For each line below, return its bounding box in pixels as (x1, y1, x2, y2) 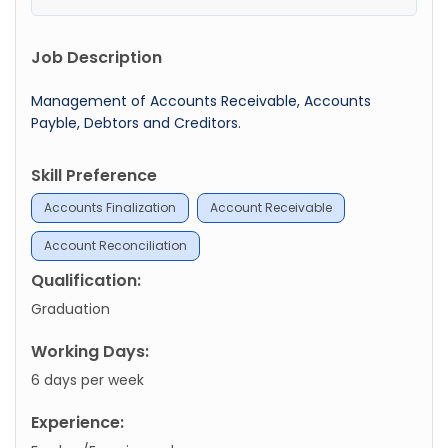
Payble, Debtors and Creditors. (31, 112, 241, 133)
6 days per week (31, 369, 144, 390)
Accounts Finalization (44, 198, 176, 216)
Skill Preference (31, 163, 157, 187)
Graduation (31, 298, 110, 319)
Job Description (31, 45, 162, 69)
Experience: (31, 410, 124, 434)
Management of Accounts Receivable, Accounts (31, 90, 371, 111)
